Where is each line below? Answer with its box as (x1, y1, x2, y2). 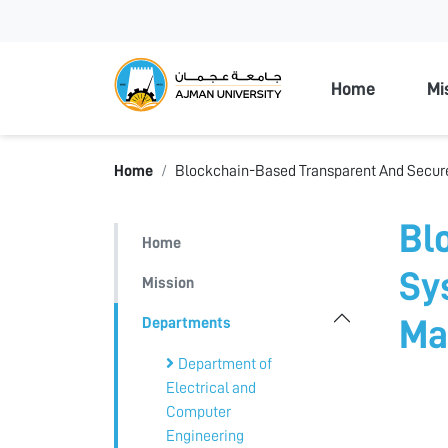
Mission (142, 274, 194, 291)
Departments (142, 314, 231, 331)
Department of (178, 355, 272, 372)
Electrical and (166, 379, 256, 396)
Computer (166, 403, 231, 420)
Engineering (166, 427, 244, 444)
